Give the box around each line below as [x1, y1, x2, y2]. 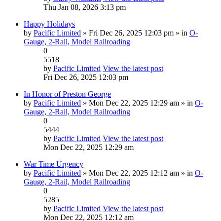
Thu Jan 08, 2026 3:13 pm [43, 2, 126, 11]
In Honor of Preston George [24, 89, 111, 98]
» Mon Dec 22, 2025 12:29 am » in [81, 98, 195, 107]
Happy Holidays [24, 19, 75, 28]
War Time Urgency [24, 159, 83, 168]
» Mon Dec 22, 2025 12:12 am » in [81, 168, 195, 177]
